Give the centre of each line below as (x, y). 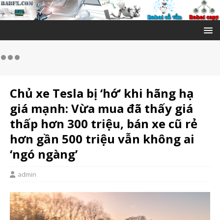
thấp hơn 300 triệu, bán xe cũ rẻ (104, 124)
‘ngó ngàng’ (44, 154)
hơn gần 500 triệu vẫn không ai (102, 139)
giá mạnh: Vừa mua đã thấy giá (101, 109)
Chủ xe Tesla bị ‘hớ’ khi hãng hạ (102, 93)
